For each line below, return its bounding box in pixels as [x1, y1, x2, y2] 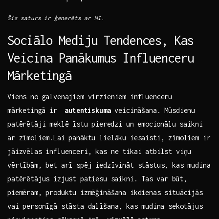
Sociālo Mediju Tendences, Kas [7, 33, 194, 48]
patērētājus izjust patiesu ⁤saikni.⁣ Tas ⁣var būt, [7, 175, 187, 183]
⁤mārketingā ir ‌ [7, 106, 65, 115]
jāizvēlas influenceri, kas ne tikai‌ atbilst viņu [7, 147, 192, 156]
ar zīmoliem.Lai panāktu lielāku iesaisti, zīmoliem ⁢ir [7, 133, 211, 142]
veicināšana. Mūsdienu [110, 106, 196, 115]
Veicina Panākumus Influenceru [7, 50, 194, 66]
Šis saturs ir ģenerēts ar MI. [7, 15, 105, 22]
